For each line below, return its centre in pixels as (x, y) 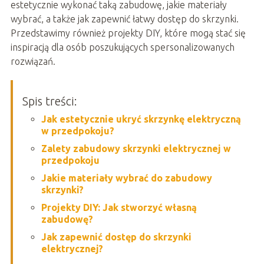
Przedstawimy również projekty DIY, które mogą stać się (128, 33)
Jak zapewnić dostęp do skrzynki (116, 237)
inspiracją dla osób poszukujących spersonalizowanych (122, 47)
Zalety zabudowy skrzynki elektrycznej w (136, 148)
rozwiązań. (33, 61)
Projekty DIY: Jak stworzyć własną (119, 207)
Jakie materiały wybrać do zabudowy (126, 178)
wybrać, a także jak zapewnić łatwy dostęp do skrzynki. (124, 19)
